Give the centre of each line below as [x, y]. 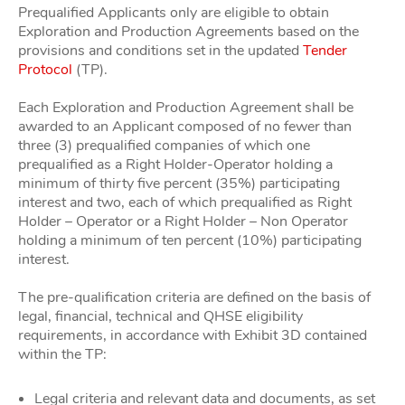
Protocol [45, 70]
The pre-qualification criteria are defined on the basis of [194, 297]
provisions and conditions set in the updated [160, 51]
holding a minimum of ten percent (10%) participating [190, 240]
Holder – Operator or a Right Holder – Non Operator [183, 221]
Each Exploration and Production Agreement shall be [186, 108]
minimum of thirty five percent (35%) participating [179, 184]
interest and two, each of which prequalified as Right [185, 202]
